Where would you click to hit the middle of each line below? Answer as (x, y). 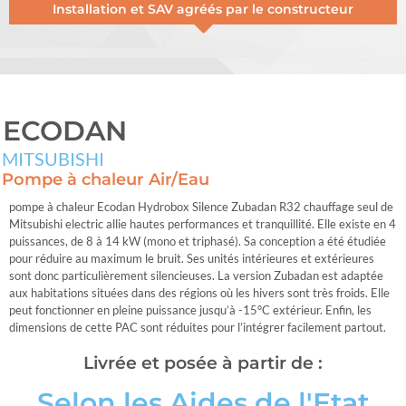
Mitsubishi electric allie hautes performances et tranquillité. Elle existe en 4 (203, 224)
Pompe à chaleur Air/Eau (106, 180)
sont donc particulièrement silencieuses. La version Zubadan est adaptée (196, 276)
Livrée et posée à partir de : (203, 363)
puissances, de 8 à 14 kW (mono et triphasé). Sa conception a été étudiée (198, 242)
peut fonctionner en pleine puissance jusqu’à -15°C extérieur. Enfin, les (190, 310)
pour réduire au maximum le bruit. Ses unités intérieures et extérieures (192, 259)
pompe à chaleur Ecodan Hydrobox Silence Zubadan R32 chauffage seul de (201, 207)
